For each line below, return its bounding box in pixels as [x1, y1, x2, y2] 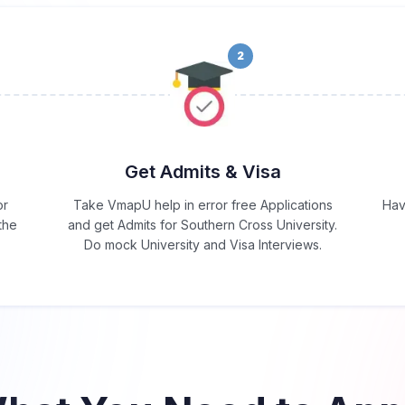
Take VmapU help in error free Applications [72, 197, 333, 213]
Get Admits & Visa [124, 161, 281, 184]
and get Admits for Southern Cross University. [68, 217, 337, 233]
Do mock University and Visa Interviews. [83, 237, 322, 253]
